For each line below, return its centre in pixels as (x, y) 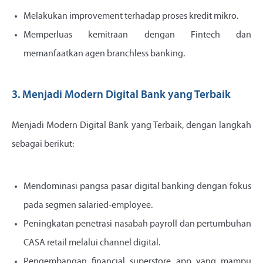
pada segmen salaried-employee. (88, 206)
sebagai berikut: (43, 145)
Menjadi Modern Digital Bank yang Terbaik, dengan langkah (131, 126)
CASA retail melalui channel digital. (92, 243)
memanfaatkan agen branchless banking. (104, 54)
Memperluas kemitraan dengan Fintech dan (137, 36)
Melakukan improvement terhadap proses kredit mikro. (131, 17)
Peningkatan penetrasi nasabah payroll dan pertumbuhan (137, 225)
